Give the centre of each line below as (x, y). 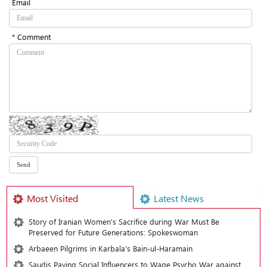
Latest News (179, 198)
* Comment (31, 37)
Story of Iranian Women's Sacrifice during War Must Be (124, 222)
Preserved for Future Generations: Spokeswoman (113, 232)
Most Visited (52, 198)
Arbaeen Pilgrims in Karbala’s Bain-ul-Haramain (111, 249)
